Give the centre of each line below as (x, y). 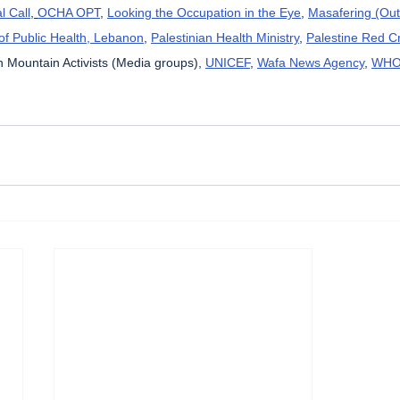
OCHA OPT (69, 12)
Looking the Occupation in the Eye (204, 12)
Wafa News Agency (311, 62)
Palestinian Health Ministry (225, 37)
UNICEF (228, 62)
